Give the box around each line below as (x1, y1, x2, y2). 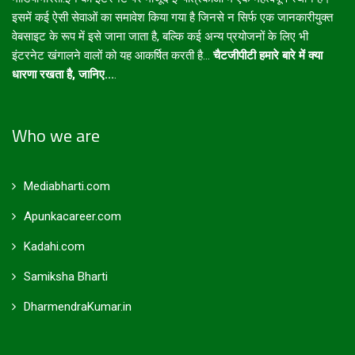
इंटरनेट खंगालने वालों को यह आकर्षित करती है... (12, 48, 210, 63)
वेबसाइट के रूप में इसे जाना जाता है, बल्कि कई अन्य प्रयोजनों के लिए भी (12, 29, 308, 44)
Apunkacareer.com (24, 208, 121, 223)
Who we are (12, 121, 100, 149)
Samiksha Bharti (24, 269, 108, 284)
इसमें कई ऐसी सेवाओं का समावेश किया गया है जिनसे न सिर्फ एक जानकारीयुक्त (12, 10, 333, 25)
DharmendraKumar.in (24, 299, 132, 314)
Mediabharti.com (24, 178, 110, 193)
